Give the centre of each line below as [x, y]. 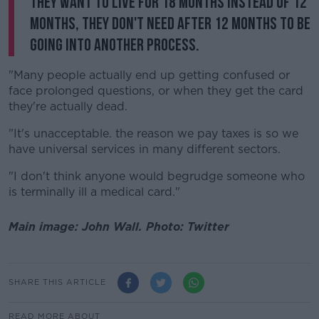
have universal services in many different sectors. [145, 150]
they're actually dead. [68, 107]
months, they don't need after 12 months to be [170, 24]
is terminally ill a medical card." [94, 192]
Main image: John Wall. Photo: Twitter [119, 226]
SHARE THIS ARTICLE [57, 282]
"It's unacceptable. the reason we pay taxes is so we [153, 134]
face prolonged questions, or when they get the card [156, 91]
